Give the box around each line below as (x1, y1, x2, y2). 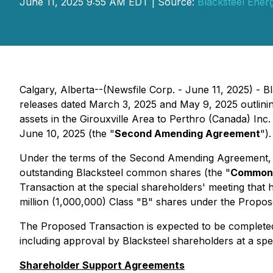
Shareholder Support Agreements (19, 259, 185, 271)
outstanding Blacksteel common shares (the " (19, 166, 230, 179)
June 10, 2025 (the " (19, 127, 115, 140)
